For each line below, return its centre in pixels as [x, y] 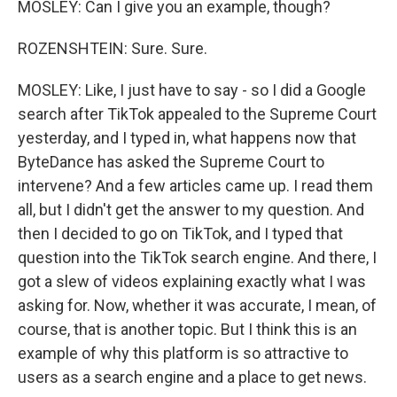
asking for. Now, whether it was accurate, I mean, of [197, 305]
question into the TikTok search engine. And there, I [197, 257]
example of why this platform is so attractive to [183, 353]
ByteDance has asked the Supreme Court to [171, 162]
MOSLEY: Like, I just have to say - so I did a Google [192, 90]
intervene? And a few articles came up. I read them [195, 186]
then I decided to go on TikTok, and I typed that [180, 234]
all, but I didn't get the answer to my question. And [191, 210]
